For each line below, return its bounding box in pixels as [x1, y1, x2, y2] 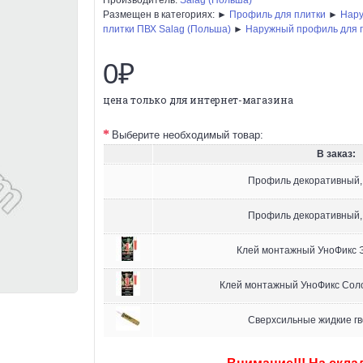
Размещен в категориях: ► [103, 8, 229, 20]
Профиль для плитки [229, 8, 326, 20]
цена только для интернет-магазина [103, 92, 293, 106]
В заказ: [317, 147, 356, 160]
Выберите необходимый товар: [112, 128, 263, 141]
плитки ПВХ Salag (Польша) [103, 23, 231, 35]
